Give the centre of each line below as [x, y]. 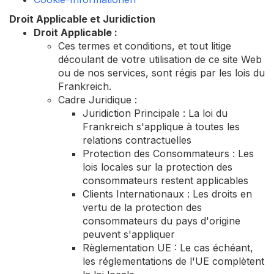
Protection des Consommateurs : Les [168, 154]
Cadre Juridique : [98, 100]
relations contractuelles [137, 140]
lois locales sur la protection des [157, 167]
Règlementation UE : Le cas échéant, [168, 248]
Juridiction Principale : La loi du [155, 113]
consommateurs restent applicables [165, 180]
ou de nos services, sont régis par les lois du [161, 73]
